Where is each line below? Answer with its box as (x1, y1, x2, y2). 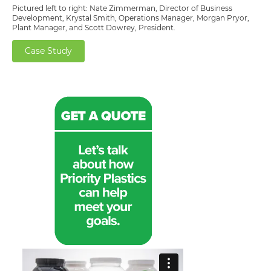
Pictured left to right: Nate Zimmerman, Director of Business (12, 4, 232, 13)
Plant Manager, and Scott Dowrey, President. (12, 23, 175, 33)
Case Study (25, 45, 72, 57)
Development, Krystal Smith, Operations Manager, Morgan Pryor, (12, 13, 249, 23)
